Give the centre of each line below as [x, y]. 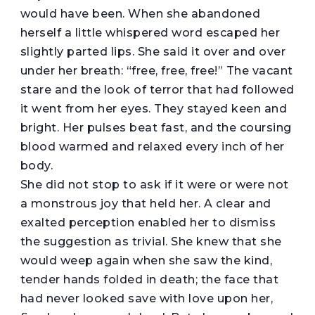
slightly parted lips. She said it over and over [153, 51]
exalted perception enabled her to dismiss [148, 222]
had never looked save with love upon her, [147, 298]
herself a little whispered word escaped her [150, 32]
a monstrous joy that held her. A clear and [146, 203]
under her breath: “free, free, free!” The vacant [156, 70]
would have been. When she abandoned [140, 13]
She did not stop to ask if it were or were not [154, 184]
